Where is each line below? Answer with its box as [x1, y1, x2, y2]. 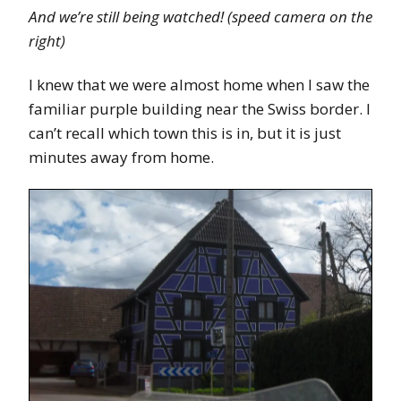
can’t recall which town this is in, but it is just [29, 123, 341, 144]
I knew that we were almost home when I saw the [29, 74, 370, 96]
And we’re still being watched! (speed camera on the [29, 6, 372, 28]
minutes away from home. [29, 147, 214, 168]
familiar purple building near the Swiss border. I [29, 98, 371, 120]
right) [29, 30, 65, 52]
